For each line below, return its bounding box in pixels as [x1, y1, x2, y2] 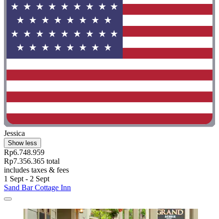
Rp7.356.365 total [4, 157, 60, 166]
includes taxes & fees [4, 166, 69, 175]
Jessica [4, 129, 25, 138]
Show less [8, 139, 37, 147]
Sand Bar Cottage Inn [4, 183, 71, 192]
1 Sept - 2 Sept [4, 175, 49, 183]
